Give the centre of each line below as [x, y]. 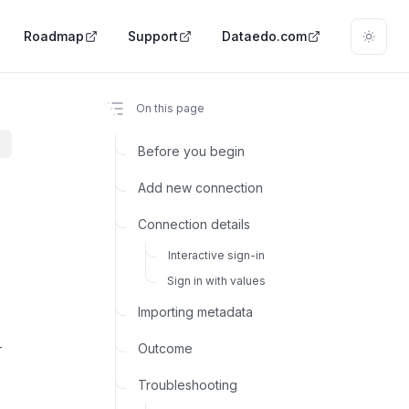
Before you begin [192, 151]
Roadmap [54, 36]
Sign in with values [216, 280]
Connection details [194, 224]
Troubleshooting [188, 384]
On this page [170, 109]
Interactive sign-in [216, 255]
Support [153, 36]
